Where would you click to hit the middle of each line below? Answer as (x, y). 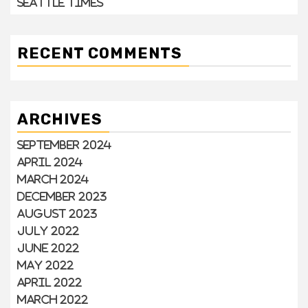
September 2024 (64, 145)
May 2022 (45, 265)
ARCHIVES (60, 119)
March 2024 (53, 179)
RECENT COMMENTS (100, 53)
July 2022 (48, 231)
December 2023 (62, 196)
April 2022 (49, 282)
